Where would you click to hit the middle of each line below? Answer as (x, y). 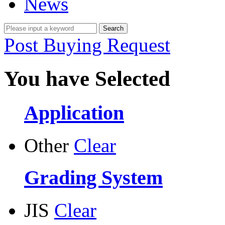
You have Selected (87, 78)
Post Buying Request (87, 45)
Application (74, 113)
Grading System (93, 178)
